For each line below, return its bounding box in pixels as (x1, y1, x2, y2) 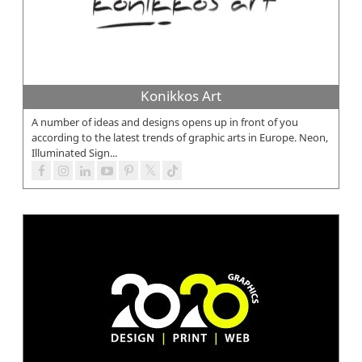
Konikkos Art (141, 86, 221, 106)
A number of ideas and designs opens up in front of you (32, 115, 298, 130)
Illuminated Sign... (32, 145, 117, 161)
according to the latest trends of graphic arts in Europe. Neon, (32, 130, 328, 145)
